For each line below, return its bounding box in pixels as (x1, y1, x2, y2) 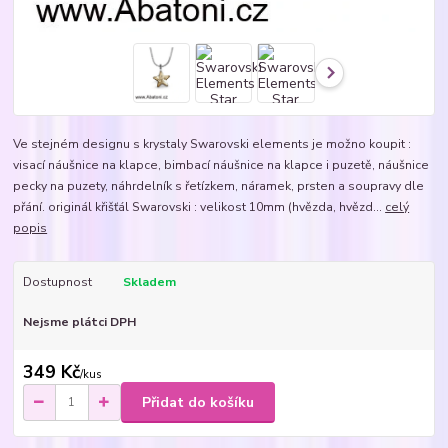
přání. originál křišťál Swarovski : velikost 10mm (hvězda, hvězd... (13, 198, 386, 215)
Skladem (122, 273, 176, 290)
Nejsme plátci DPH (22, 313, 136, 330)
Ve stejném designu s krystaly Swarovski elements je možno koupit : (13, 135, 412, 152)
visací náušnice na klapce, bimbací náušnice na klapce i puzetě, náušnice (13, 156, 430, 173)
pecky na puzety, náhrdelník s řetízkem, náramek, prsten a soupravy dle (13, 177, 425, 194)
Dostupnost (22, 273, 92, 290)
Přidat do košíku (142, 392, 254, 412)
